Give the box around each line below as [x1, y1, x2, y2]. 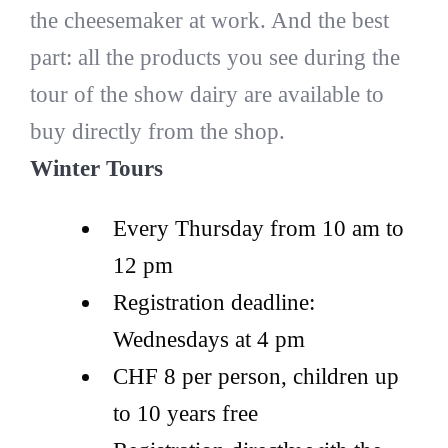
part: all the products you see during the [29, 45, 400, 71]
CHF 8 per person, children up [112, 364, 399, 390]
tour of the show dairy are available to [29, 82, 384, 108]
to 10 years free [112, 401, 258, 427]
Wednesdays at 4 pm [112, 327, 305, 353]
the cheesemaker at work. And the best [29, 8, 389, 34]
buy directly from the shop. [29, 119, 285, 145]
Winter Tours [29, 156, 163, 182]
